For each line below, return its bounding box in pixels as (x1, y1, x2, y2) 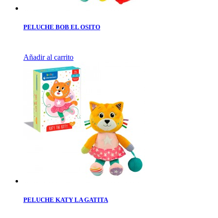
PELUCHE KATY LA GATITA (23, 196, 108, 204)
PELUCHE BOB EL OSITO (23, 23, 100, 31)
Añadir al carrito (23, 53, 73, 61)
